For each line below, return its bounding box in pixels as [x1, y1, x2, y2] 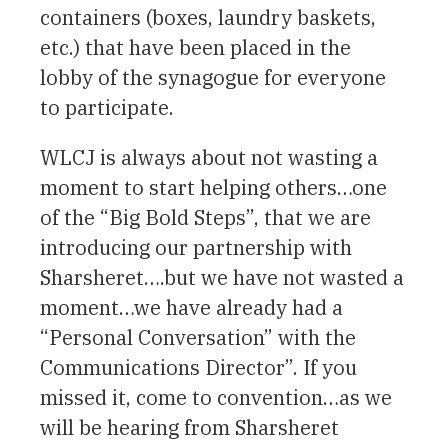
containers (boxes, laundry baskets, [40, 3, 376, 31]
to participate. [40, 93, 174, 121]
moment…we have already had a [40, 293, 343, 321]
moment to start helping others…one [40, 173, 387, 201]
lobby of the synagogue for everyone [40, 63, 386, 91]
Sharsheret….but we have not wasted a [40, 263, 404, 291]
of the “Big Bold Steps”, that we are [40, 203, 371, 231]
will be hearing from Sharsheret [40, 413, 339, 441]
